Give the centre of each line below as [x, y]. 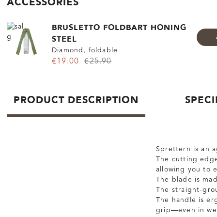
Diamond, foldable [85, 51]
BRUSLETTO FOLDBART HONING [119, 28]
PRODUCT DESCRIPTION [76, 100]
